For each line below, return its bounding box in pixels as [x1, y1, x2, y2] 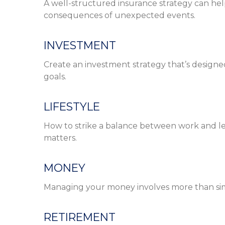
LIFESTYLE [44, 100, 100, 113]
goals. [44, 72, 66, 81]
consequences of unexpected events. [44, 11, 195, 20]
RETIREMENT [44, 210, 116, 223]
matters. [44, 133, 77, 143]
